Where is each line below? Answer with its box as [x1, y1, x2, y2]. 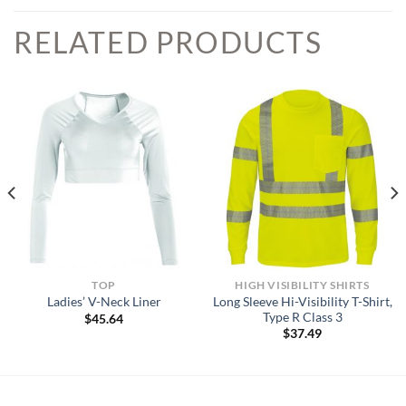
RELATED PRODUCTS [14, 24, 323, 61]
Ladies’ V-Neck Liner [46, 295, 161, 310]
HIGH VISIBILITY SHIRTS [235, 277, 370, 292]
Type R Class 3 [262, 309, 343, 324]
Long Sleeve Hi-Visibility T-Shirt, [212, 294, 392, 309]
